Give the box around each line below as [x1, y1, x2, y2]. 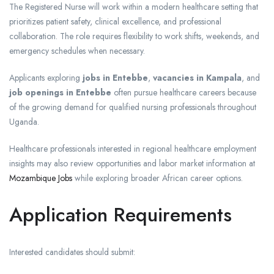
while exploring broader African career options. [72, 172, 243, 185]
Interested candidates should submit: [9, 246, 135, 259]
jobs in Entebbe [83, 72, 148, 84]
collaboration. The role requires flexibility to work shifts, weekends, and [9, 30, 259, 43]
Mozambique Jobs [9, 172, 72, 185]
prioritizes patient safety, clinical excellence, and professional [9, 15, 221, 28]
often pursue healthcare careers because [111, 86, 256, 99]
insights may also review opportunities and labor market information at [9, 157, 255, 170]
